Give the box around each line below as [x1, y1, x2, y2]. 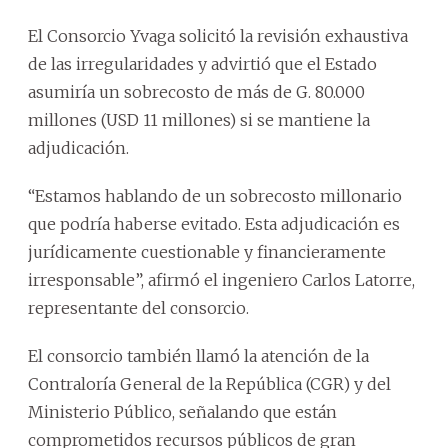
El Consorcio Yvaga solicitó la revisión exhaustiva [28, 25, 408, 46]
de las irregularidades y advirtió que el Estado [28, 53, 377, 74]
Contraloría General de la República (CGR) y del [28, 373, 391, 394]
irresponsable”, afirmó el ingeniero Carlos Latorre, [28, 269, 415, 290]
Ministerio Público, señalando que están [28, 401, 337, 422]
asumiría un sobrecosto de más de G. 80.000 [28, 81, 365, 102]
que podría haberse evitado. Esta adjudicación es [28, 213, 400, 234]
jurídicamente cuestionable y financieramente [28, 241, 386, 262]
